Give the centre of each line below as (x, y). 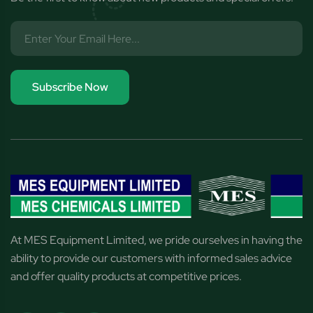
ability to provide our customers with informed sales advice (151, 259)
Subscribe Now (70, 87)
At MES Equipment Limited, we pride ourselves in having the (156, 240)
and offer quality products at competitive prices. (126, 277)
